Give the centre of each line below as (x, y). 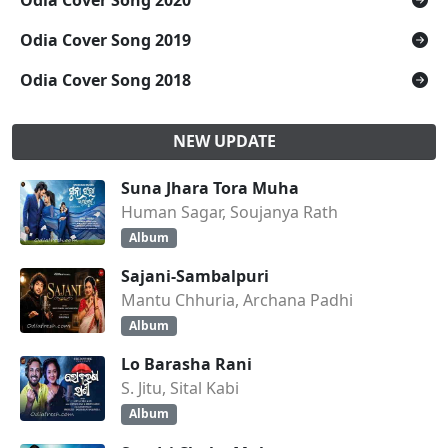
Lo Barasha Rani (186, 364)
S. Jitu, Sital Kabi (180, 388)
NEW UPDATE (224, 141)
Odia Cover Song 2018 (105, 80)
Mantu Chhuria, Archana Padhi (237, 300)
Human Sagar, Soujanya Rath (229, 212)
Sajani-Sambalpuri (195, 276)
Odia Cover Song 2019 (105, 40)
